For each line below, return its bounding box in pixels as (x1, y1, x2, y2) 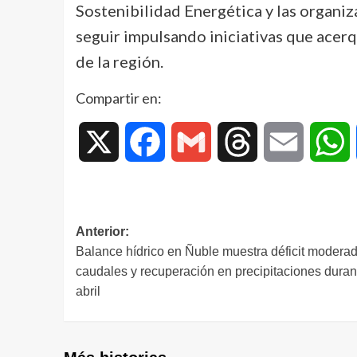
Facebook (164, 133, 221, 149)
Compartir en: (75, 88, 162, 107)
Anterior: (75, 224, 129, 238)
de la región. (75, 51, 163, 71)
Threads (257, 133, 303, 149)
